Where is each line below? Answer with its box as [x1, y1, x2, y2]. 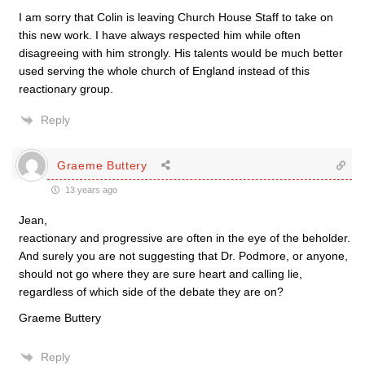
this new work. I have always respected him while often [19, 29, 301, 42]
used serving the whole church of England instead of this [19, 64, 310, 77]
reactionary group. [19, 82, 113, 95]
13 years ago [63, 185, 117, 195]
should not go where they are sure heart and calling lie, [19, 267, 302, 280]
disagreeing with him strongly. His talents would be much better [19, 46, 343, 59]
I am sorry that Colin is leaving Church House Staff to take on [19, 11, 333, 24]
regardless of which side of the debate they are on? [19, 285, 284, 298]
